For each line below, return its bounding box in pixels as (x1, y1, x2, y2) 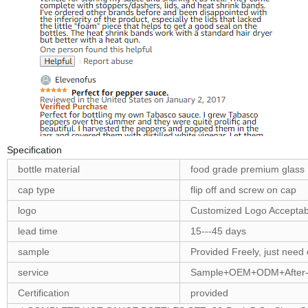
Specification (6, 144, 62, 156)
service (17, 267, 49, 278)
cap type (17, 184, 55, 196)
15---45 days (190, 225, 246, 237)
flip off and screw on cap (190, 184, 296, 196)
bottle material (17, 164, 82, 175)
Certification (17, 287, 69, 299)
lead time (17, 225, 60, 237)
